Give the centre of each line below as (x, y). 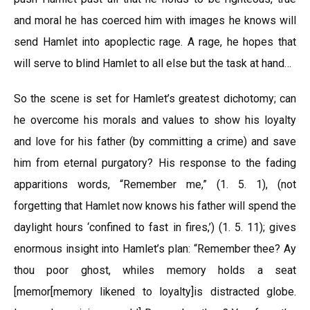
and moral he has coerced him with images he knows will (155, 20)
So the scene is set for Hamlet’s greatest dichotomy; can (155, 99)
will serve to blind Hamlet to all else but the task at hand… (153, 63)
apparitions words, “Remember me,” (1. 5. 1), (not (155, 184)
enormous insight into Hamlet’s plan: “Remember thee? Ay (155, 249)
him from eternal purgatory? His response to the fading (155, 163)
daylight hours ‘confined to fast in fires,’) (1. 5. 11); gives (155, 227)
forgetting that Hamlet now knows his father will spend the (155, 206)
